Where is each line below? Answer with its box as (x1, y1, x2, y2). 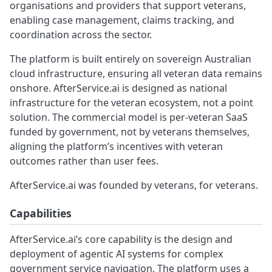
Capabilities (10, 206, 72, 221)
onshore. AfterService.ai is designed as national (10, 81, 227, 95)
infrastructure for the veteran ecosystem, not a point (10, 96, 253, 110)
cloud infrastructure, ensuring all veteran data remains (10, 67, 262, 81)
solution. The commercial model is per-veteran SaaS (10, 110, 248, 124)
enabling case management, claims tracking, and (10, 13, 234, 27)
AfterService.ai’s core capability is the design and (10, 233, 233, 246)
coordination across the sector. (10, 28, 152, 42)
